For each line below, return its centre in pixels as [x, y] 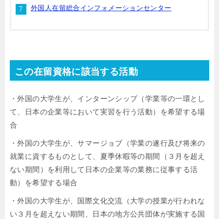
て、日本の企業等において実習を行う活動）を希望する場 [108, 112]
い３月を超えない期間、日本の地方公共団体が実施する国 [108, 214]
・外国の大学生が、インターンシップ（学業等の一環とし [108, 99]
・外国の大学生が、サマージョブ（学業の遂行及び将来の [108, 143]
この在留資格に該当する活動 [76, 72]
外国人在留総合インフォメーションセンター [101, 8]
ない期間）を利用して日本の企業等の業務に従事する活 [104, 169]
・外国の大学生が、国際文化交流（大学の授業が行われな [108, 201]
